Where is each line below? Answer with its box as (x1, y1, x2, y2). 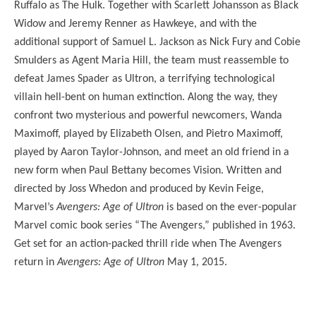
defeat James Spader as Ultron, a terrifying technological (14, 73, 275, 85)
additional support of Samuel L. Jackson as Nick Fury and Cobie (14, 36, 300, 48)
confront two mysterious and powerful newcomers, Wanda (14, 109, 282, 121)
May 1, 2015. (167, 256, 227, 268)
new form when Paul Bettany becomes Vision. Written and (14, 164, 281, 176)
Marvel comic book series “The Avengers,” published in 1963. (14, 219, 296, 231)
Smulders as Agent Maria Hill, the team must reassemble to (14, 54, 288, 66)
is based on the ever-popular (164, 201, 297, 213)
